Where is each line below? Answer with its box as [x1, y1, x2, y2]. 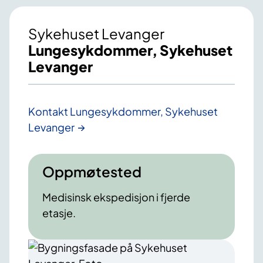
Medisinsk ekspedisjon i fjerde [42, 190, 190, 204]
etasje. [42, 206, 76, 220]
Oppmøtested [42, 163, 141, 181]
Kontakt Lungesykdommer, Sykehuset [28, 104, 218, 119]
